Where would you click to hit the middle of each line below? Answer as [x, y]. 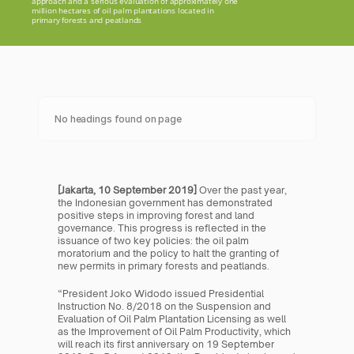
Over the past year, [243, 190]
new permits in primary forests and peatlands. [164, 265]
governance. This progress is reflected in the [162, 228]
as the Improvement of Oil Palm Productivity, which [175, 331]
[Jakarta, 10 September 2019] [129, 190]
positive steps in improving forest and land [156, 215]
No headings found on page [118, 119]
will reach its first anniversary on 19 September [166, 344]
